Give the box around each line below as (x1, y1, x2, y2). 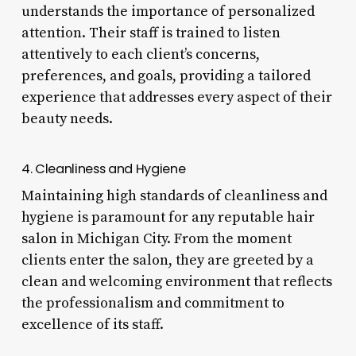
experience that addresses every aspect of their (21, 87, 332, 106)
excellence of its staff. (21, 315, 164, 334)
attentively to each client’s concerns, (21, 44, 260, 64)
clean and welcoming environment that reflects (21, 272, 332, 291)
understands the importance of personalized (21, 2, 315, 21)
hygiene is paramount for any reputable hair (21, 207, 315, 226)
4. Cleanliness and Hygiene (21, 159, 186, 178)
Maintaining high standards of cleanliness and (21, 186, 327, 205)
